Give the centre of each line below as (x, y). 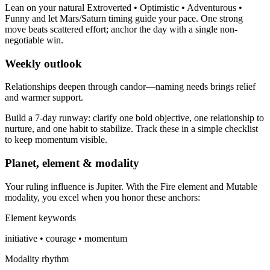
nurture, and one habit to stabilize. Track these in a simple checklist (131, 129)
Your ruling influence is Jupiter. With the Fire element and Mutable (131, 186)
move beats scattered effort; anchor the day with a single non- (121, 29)
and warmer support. (44, 98)
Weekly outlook (43, 63)
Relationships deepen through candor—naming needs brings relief (130, 87)
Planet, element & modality (72, 163)
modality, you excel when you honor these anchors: (102, 197)
